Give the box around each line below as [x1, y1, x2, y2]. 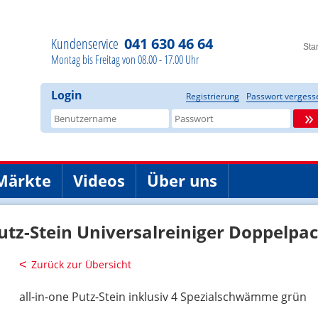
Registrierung [186, 90, 239, 102]
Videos [73, 169, 125, 191]
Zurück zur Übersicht [31, 257, 131, 271]
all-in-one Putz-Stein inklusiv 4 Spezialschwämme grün [18, 288, 307, 305]
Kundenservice [51, 34, 119, 53]
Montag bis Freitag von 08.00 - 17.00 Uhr [51, 52, 199, 67]
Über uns [147, 169, 217, 191]
